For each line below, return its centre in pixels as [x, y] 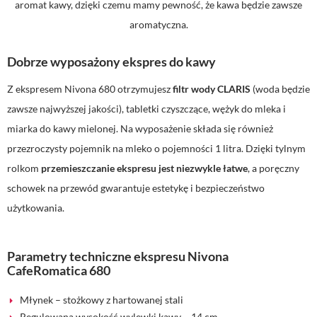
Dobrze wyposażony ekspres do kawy [111, 62]
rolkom [24, 168]
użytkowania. [36, 208]
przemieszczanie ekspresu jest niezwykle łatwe [144, 168]
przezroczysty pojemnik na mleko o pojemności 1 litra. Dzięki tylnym [156, 149]
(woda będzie [280, 89]
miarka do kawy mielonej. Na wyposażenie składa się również [140, 129]
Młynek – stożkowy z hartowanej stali [102, 300]
